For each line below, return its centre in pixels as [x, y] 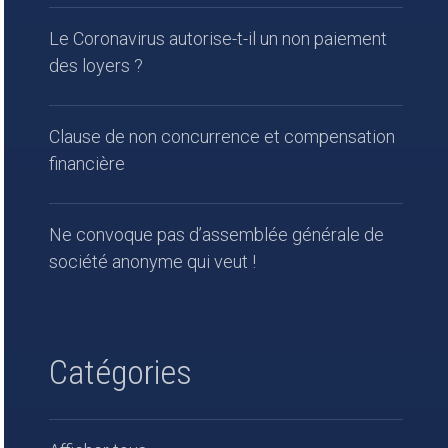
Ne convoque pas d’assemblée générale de [217, 234]
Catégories [121, 372]
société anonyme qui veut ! [153, 261]
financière [87, 163]
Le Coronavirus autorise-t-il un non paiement [218, 38]
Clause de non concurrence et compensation [222, 136]
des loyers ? [96, 65]
